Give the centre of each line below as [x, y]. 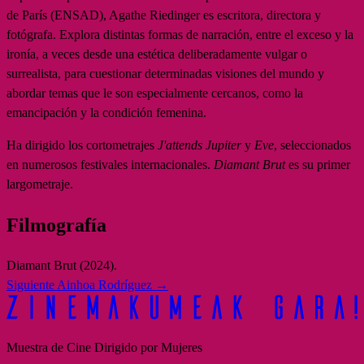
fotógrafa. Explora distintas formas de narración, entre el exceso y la [180, 34]
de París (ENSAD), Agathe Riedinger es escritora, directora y [164, 15]
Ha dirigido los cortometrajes [82, 145]
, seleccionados [312, 145]
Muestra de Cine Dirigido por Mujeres [104, 348]
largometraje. [40, 184]
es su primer [318, 164]
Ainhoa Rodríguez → [113, 284]
